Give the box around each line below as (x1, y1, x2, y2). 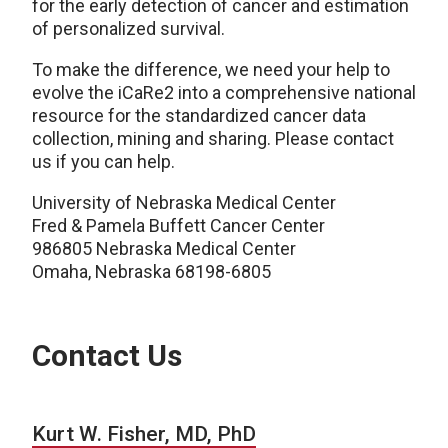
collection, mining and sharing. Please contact (32, 128, 394, 149)
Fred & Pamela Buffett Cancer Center (32, 215, 325, 236)
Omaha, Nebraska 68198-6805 (32, 261, 271, 282)
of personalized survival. (32, 18, 225, 39)
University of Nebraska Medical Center (32, 192, 336, 213)
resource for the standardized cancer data (32, 105, 366, 126)
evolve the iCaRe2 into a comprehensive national (32, 82, 416, 103)
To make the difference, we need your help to (32, 59, 390, 80)
